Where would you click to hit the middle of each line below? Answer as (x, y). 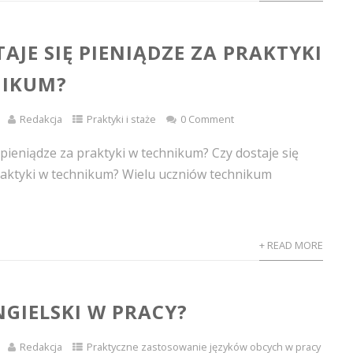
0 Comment (208, 119)
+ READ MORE (291, 245)
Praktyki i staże (122, 119)
